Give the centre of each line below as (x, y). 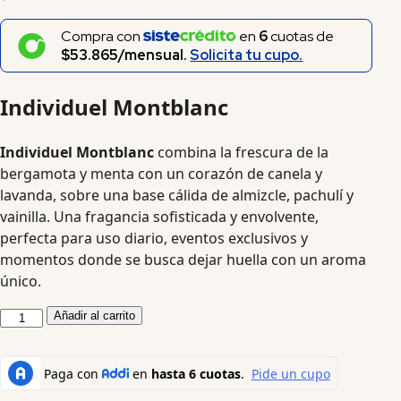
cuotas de (301, 37)
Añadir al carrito (95, 316)
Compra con (102, 37)
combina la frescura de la (241, 153)
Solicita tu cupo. (247, 55)
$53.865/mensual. (126, 55)
